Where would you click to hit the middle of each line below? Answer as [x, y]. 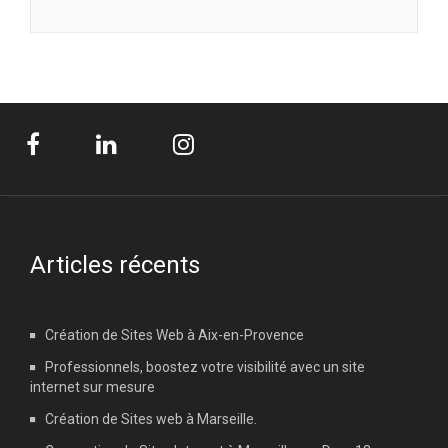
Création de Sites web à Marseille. [151, 418]
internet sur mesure [92, 386]
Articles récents [115, 264]
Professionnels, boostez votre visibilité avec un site [205, 366]
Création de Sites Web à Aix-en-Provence [174, 334]
